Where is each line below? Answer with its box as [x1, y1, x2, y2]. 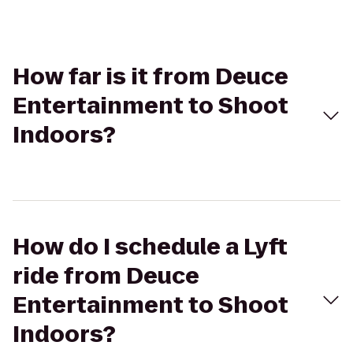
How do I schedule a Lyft [13, 232, 288, 262]
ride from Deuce [13, 261, 199, 292]
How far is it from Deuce [13, 61, 288, 92]
